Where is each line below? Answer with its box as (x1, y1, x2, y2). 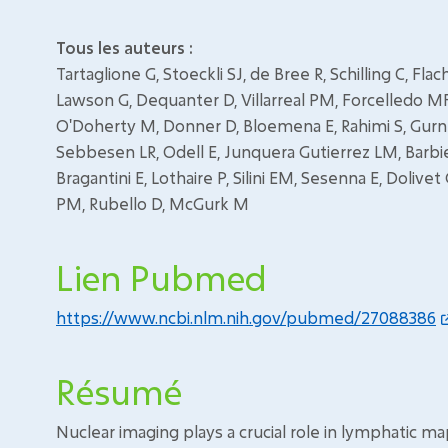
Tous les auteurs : (56, 37, 193, 58)
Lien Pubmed (56, 255, 267, 300)
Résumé (56, 369, 182, 414)
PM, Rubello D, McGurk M (56, 193, 249, 214)
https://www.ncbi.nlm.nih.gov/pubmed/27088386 (56, 307, 436, 328)
